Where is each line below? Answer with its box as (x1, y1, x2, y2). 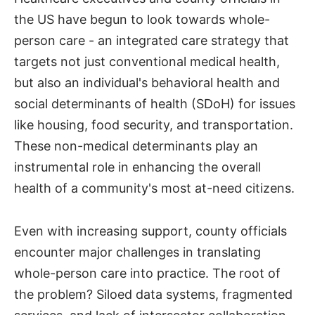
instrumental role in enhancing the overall (14, 160, 261, 174)
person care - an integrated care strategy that (14, 33, 289, 48)
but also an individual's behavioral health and (14, 75, 280, 90)
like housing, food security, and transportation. (14, 117, 293, 132)
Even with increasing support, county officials (14, 223, 287, 238)
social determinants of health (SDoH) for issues (14, 96, 295, 111)
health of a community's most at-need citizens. (14, 181, 295, 195)
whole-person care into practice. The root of (14, 265, 281, 281)
